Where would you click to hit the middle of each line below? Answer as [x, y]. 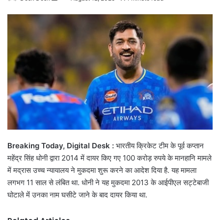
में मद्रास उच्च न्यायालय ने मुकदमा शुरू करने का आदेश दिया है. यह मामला [102, 170]
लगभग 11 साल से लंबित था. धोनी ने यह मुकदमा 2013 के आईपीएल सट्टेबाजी [108, 183]
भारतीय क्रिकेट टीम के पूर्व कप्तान [160, 146]
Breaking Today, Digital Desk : [62, 146]
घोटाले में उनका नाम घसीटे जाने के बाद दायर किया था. [77, 195]
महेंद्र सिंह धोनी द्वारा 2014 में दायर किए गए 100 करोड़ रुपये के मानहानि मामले [110, 158]
